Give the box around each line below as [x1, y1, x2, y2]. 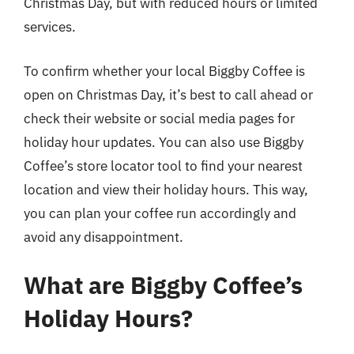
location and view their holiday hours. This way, [24, 180, 308, 198]
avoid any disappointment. [24, 228, 183, 246]
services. [24, 18, 76, 36]
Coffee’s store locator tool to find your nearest [24, 156, 303, 175]
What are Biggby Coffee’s [24, 269, 303, 300]
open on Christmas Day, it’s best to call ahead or [24, 85, 313, 104]
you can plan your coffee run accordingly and [24, 204, 296, 222]
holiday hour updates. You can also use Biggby [24, 133, 303, 151]
